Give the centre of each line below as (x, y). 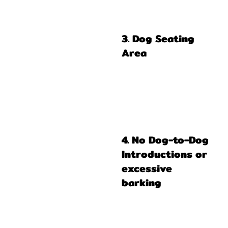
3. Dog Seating (158, 39)
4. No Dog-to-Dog (165, 140)
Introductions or (164, 154)
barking (141, 183)
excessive (147, 168)
